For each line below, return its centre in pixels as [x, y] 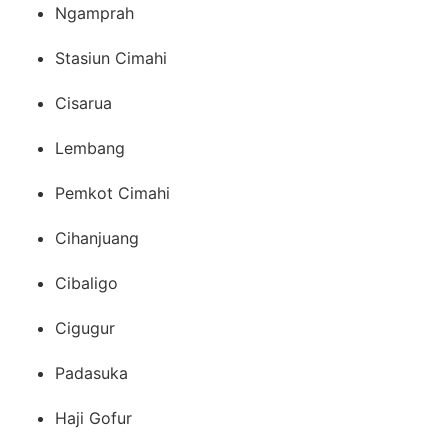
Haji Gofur [93, 417]
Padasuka [91, 372]
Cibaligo [86, 282]
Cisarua [83, 102]
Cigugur [85, 327]
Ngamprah [94, 12]
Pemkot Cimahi [112, 192]
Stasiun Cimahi [111, 57]
